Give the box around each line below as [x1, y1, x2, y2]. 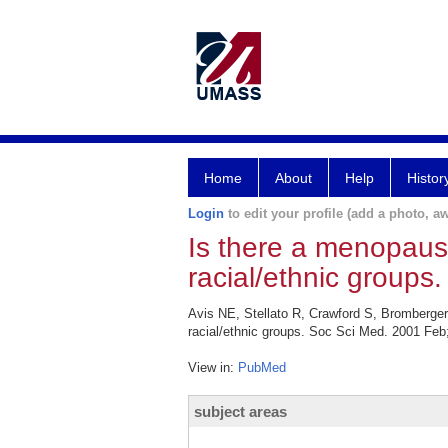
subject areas [194, 403, 287, 420]
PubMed [238, 360, 286, 375]
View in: [188, 360, 238, 375]
